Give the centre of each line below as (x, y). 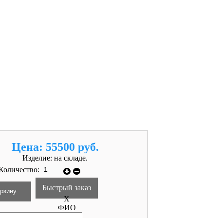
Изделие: (38, 158)
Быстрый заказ (67, 187)
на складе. (71, 158)
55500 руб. (72, 147)
